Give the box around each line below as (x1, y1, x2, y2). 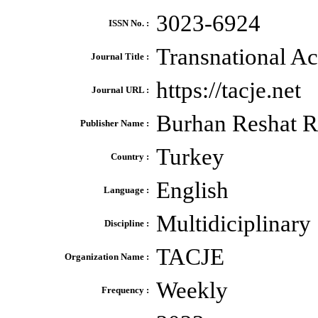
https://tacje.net (156, 77, 301, 103)
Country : (111, 151, 149, 162)
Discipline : (104, 218, 149, 229)
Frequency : (102, 285, 149, 295)
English (156, 177, 229, 203)
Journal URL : (92, 84, 149, 95)
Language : (104, 185, 149, 195)
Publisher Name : (80, 118, 149, 128)
